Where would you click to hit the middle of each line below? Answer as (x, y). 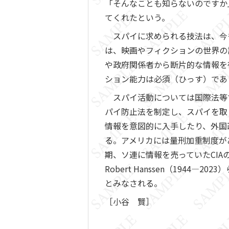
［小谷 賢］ (129, 201)
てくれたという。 (137, 17)
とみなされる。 (133, 183)
